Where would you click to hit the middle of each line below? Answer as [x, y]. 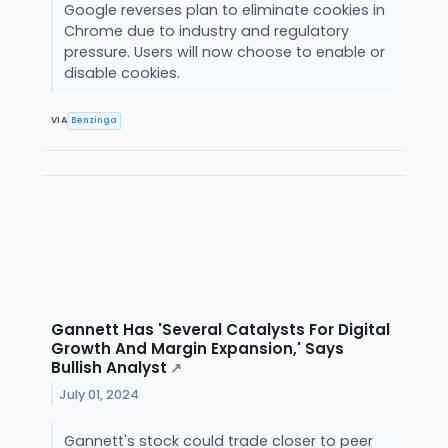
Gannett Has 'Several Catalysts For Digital [220, 329]
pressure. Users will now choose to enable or [224, 51]
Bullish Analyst [109, 367]
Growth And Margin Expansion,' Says [197, 348]
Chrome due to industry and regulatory [206, 30]
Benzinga [94, 120]
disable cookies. [123, 72]
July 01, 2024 [99, 394]
